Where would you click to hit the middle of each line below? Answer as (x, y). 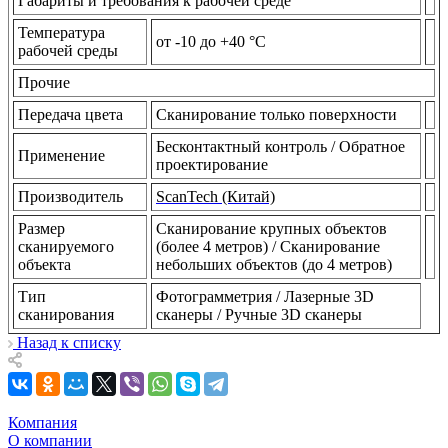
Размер (41, 228)
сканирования (66, 314)
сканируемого (66, 246)
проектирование (212, 164)
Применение (61, 155)
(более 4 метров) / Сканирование (268, 246)
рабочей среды (68, 50)
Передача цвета (70, 114)
